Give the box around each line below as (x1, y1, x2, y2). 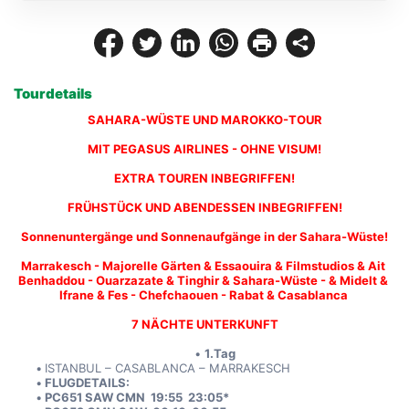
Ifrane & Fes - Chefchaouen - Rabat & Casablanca (58, 288, 351, 302)
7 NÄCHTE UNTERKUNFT (131, 317, 278, 331)
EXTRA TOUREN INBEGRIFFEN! (114, 171, 295, 185)
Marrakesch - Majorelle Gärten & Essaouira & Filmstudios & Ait (21, 258, 385, 273)
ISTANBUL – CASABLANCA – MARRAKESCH (45, 361, 291, 375)
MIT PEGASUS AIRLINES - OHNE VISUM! (88, 142, 321, 156)
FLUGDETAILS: (45, 375, 131, 390)
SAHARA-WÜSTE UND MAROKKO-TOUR (87, 112, 322, 127)
